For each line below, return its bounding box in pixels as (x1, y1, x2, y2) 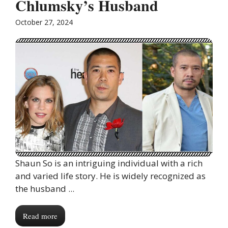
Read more (23, 210, 58, 221)
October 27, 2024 (15, 17, 73, 27)
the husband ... (15, 182, 74, 194)
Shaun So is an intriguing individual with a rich (15, 157, 203, 169)
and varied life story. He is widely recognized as (15, 169, 206, 182)
